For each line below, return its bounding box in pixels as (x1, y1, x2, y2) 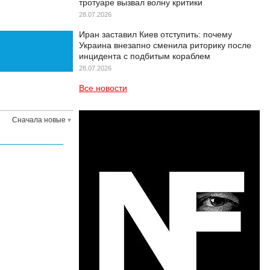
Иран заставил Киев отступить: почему (79, 30, 232, 39)
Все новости (79, 83, 127, 93)
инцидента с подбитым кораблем (79, 51, 210, 61)
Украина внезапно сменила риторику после (79, 40, 251, 50)
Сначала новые (12, 116, 66, 124)
